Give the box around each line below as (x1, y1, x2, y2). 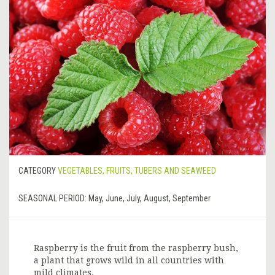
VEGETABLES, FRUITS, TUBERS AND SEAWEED (58, 166, 216, 176)
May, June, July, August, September (88, 193, 211, 204)
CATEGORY (18, 166, 56, 176)
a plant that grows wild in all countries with (34, 255, 224, 266)
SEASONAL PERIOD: (18, 193, 88, 204)
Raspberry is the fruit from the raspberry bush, (34, 243, 238, 254)
